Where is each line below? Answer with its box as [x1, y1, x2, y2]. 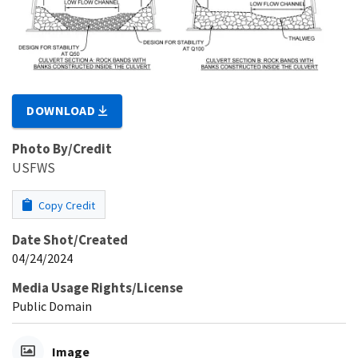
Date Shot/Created [12, 230, 128, 249]
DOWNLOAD [26, 101, 99, 118]
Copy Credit [36, 197, 95, 213]
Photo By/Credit [12, 139, 112, 157]
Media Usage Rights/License [12, 278, 183, 296]
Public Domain [12, 297, 92, 314]
